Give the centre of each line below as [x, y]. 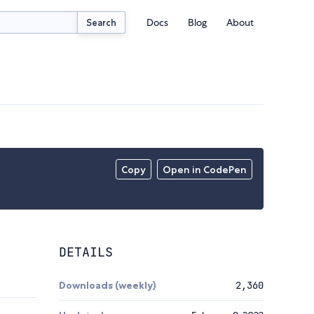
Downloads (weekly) [108, 286]
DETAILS [86, 252]
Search [102, 22]
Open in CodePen [205, 170]
